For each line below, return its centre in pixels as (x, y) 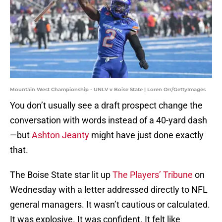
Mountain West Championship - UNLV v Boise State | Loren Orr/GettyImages (108, 90)
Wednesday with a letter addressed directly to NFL (109, 190)
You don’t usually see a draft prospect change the (106, 106)
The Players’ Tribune (153, 175)
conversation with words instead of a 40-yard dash (109, 120)
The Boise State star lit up (61, 175)
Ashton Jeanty (60, 135)
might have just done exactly (146, 135)
